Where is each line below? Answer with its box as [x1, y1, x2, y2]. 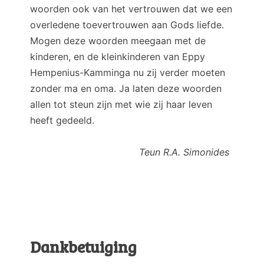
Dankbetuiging [30, 235, 137, 258]
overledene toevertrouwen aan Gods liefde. [30, 18, 224, 31]
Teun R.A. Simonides [30, 146, 229, 158]
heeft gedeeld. [30, 114, 94, 126]
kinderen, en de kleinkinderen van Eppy [30, 50, 205, 62]
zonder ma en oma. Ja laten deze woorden [30, 82, 222, 94]
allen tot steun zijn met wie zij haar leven [30, 98, 212, 110]
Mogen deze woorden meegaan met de [30, 34, 206, 47]
